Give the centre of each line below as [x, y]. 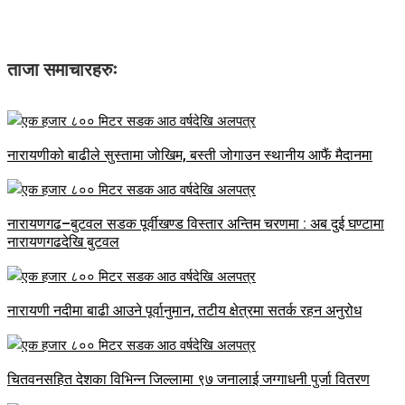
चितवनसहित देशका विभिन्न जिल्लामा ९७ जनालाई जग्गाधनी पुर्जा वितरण [188, 380]
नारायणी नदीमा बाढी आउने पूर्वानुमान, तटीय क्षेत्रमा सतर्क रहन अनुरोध [184, 311]
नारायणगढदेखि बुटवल [63, 242]
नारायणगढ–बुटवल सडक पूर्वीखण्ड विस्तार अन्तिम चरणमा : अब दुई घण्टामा [196, 224]
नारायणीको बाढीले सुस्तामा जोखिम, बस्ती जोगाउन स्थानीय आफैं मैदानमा [190, 155]
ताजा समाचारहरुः [62, 70]
